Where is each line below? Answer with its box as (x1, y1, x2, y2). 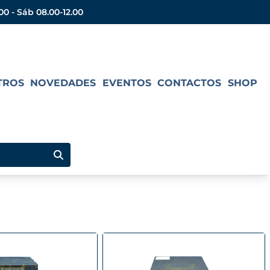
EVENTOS (102, 77, 151, 89)
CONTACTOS (157, 77, 222, 89)
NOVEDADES (30, 77, 96, 89)
